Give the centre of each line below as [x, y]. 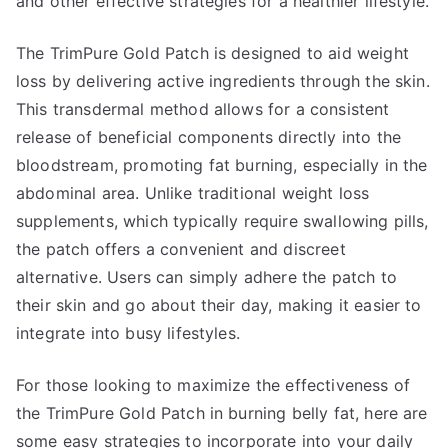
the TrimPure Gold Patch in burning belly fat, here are [222, 413]
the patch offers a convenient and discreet [181, 249]
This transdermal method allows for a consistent [203, 109]
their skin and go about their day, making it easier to [219, 305]
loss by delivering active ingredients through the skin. [223, 81]
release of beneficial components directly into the [209, 137]
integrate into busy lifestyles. [128, 333]
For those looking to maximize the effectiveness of [213, 385]
